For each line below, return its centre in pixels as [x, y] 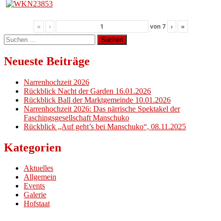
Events [34, 186]
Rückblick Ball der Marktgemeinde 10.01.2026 [97, 100]
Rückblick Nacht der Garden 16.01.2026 [87, 91]
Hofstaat [37, 204]
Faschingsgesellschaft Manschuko [76, 117]
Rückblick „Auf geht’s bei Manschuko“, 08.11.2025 [105, 126]
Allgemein [40, 177]
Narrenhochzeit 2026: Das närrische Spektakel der [102, 109]
